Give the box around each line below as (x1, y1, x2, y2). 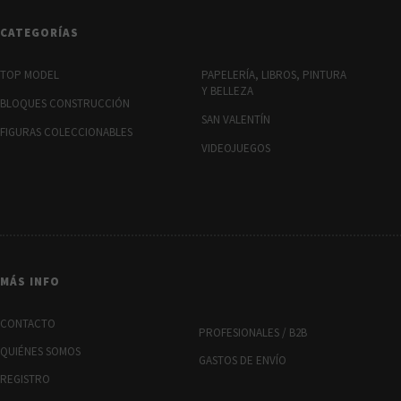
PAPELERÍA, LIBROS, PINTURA (201, 66, 347, 82)
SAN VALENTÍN (201, 111, 271, 127)
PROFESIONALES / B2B (198, 324, 307, 340)
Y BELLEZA (201, 82, 254, 98)
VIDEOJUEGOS (201, 140, 271, 156)
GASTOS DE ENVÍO (198, 352, 286, 368)
